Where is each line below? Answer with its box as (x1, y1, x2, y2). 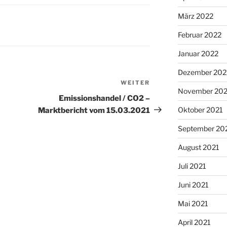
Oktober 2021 (177, 105, 223, 115)
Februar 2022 (177, 30, 221, 40)
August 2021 (177, 143, 219, 152)
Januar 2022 (177, 49, 218, 58)
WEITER (121, 79, 150, 86)
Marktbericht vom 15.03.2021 (38, 105, 150, 115)
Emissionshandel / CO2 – (59, 93, 150, 103)
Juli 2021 (177, 162, 206, 171)
